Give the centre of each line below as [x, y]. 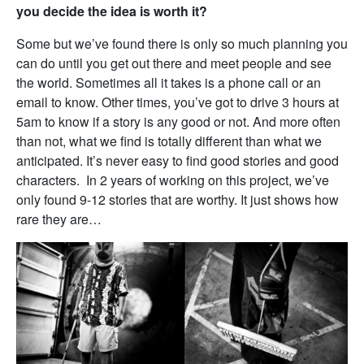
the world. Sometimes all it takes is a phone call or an [169, 82]
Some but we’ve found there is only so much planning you [182, 43]
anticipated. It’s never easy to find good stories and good [178, 160]
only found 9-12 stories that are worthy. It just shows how [178, 199]
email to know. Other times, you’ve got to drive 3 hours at [178, 102]
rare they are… [59, 219]
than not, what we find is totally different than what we [169, 141]
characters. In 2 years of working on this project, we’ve [173, 180]
